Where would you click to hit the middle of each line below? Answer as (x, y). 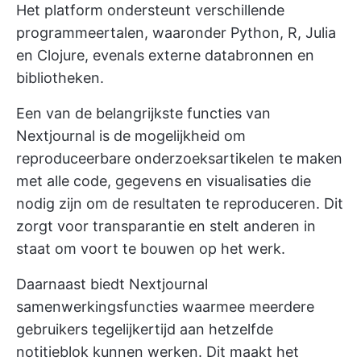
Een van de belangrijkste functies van (143, 113)
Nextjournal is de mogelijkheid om (131, 135)
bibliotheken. (60, 77)
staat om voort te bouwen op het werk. (151, 248)
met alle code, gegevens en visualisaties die (164, 180)
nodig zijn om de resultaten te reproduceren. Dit (180, 203)
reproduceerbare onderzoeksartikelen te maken (179, 158)
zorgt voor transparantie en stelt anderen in (166, 226)
